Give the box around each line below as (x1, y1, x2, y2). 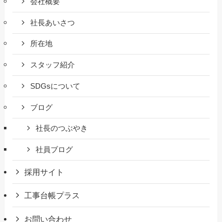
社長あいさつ (30, 18, 75, 27)
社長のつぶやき (36, 124, 88, 133)
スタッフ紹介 (30, 61, 75, 69)
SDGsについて (30, 82, 81, 90)
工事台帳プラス (24, 191, 80, 200)
